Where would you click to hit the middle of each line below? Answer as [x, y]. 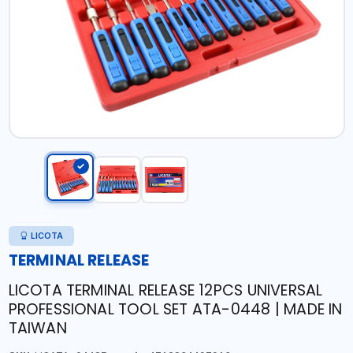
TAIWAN [37, 328]
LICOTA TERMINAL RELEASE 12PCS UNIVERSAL [165, 290]
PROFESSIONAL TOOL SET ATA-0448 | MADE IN [175, 309]
